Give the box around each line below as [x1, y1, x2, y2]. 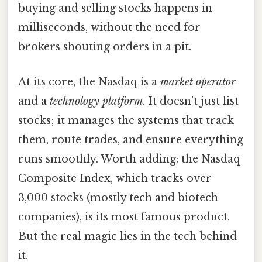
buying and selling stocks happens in [18, 2, 212, 15]
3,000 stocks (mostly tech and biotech [18, 191, 218, 204]
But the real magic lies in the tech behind [18, 229, 237, 243]
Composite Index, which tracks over [18, 171, 212, 185]
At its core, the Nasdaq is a [18, 75, 160, 88]
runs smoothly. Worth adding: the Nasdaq [18, 152, 240, 166]
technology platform [50, 94, 143, 108]
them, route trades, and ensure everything [18, 133, 243, 146]
